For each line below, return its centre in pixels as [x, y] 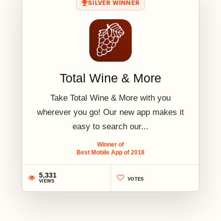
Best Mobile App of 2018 [110, 152]
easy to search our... [110, 126]
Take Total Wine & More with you [110, 98]
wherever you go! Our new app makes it [110, 112]
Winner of [110, 144]
